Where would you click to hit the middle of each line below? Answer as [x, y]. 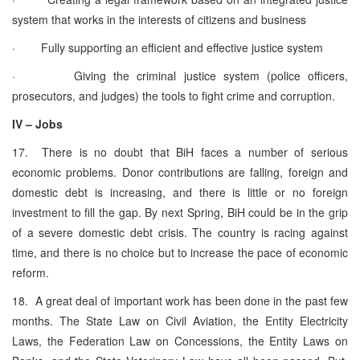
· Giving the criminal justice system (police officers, [180, 75]
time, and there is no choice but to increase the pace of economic [180, 252]
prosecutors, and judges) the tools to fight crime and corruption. [174, 95]
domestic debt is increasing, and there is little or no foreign [180, 192]
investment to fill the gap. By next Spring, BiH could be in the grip [180, 212]
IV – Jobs [37, 123]
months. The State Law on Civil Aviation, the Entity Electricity [180, 320]
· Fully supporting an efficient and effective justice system [168, 47]
